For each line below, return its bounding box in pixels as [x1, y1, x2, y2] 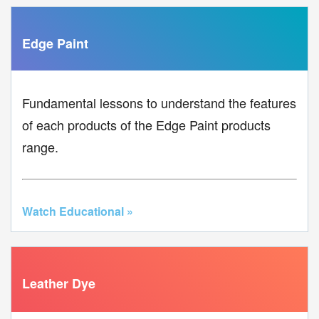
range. [22, 137, 58, 157]
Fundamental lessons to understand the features [22, 93, 296, 113]
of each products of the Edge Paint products [22, 115, 271, 135]
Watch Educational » [22, 202, 133, 219]
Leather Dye [22, 273, 95, 293]
